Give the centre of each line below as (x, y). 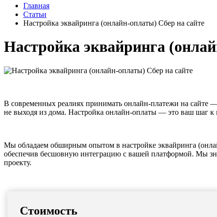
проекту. (18, 162)
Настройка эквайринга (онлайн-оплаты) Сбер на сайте (114, 23)
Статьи (35, 14)
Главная (36, 6)
